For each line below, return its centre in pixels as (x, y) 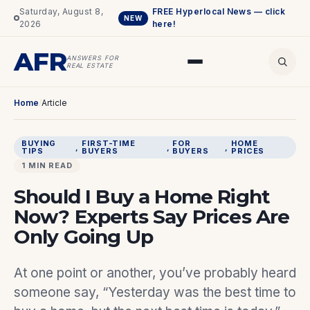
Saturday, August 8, (62, 11)
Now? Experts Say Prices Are (152, 217)
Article (54, 103)
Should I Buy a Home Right (142, 197)
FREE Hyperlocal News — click (219, 11)
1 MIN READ (47, 165)
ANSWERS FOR (92, 58)
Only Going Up (84, 237)
